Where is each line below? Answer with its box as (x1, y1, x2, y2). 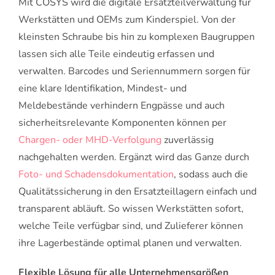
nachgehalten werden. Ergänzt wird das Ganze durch (18, 150, 249, 165)
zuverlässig (161, 133, 214, 147)
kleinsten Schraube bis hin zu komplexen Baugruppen (18, 30, 255, 44)
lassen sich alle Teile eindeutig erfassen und (18, 47, 214, 61)
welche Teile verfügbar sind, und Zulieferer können (18, 219, 243, 233)
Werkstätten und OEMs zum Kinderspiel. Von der (18, 13, 236, 27)
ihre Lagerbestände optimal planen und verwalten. (18, 236, 242, 250)
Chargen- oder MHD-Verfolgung (18, 133, 161, 147)
